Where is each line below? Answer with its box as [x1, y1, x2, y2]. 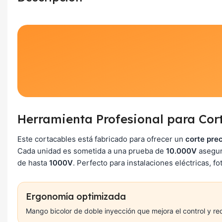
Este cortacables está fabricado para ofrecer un [17, 134, 185, 144]
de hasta [17, 158, 49, 167]
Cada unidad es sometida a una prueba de [17, 146, 166, 156]
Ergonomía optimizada [26, 191, 126, 202]
